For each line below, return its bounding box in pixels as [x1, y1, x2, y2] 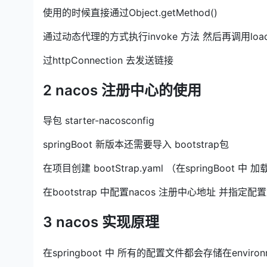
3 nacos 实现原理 [43, 213, 159, 231]
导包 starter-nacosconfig [43, 114, 154, 127]
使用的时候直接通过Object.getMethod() [43, 7, 218, 19]
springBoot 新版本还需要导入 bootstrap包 [43, 138, 229, 151]
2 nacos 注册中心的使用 [43, 82, 201, 100]
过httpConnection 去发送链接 [43, 54, 173, 67]
